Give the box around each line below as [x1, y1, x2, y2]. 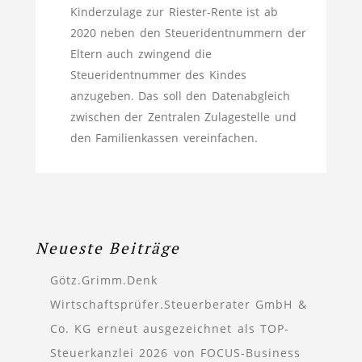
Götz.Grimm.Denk [49, 272, 158, 288]
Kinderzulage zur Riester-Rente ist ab [69, 4, 278, 19]
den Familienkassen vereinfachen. [69, 130, 258, 145]
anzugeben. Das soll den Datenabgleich [69, 88, 290, 103]
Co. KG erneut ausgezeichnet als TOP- [49, 321, 289, 336]
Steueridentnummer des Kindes [69, 67, 246, 82]
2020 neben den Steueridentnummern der [69, 25, 306, 40]
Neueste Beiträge [36, 238, 180, 258]
